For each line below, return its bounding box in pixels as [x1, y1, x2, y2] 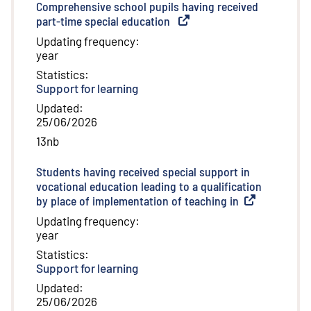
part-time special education [36, 13, 173, 29]
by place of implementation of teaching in [36, 193, 239, 209]
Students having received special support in [36, 164, 250, 180]
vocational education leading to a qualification [36, 178, 262, 194]
